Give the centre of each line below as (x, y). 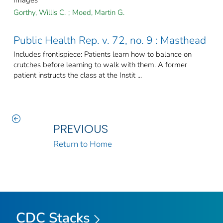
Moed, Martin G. (98, 13)
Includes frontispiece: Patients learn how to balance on (103, 55)
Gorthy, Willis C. (40, 13)
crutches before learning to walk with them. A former (100, 65)
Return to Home (82, 144)
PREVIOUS (80, 129)
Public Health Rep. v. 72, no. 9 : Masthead (110, 41)
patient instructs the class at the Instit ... (78, 75)
